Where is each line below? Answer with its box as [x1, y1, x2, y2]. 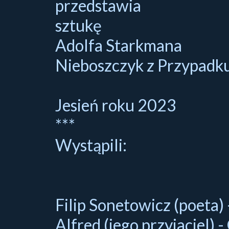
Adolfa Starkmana [55, 35, 182, 55]
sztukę [55, 15, 102, 35]
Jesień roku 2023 [55, 95, 176, 115]
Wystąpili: [55, 134, 127, 155]
